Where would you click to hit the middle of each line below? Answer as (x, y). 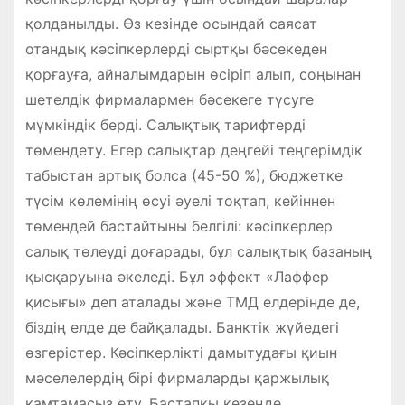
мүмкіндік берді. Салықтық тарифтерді (165, 124)
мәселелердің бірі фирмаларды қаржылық (177, 377)
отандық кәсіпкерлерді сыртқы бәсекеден (176, 48)
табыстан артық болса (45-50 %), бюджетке (184, 175)
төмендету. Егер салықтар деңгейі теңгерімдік (193, 150)
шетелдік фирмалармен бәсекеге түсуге (169, 99)
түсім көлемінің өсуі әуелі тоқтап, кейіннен (180, 200)
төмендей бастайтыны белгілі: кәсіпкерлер (179, 226)
